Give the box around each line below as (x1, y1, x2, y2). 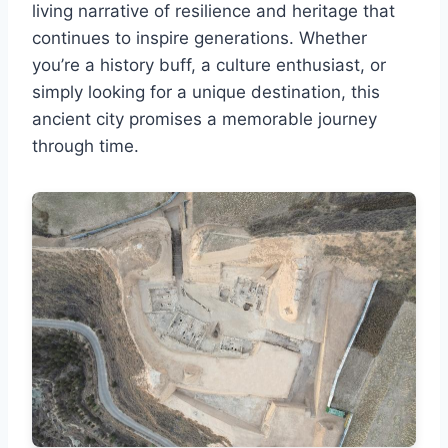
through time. (32, 135, 139, 156)
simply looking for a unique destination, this (32, 81, 380, 102)
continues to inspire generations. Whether (32, 27, 367, 48)
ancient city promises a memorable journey (32, 108, 377, 129)
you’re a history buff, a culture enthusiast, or (32, 54, 386, 75)
